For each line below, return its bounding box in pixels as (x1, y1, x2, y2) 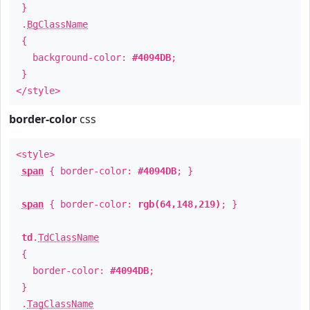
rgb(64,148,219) (138, 199, 221, 210)
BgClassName (27, 19, 88, 30)
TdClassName (38, 232, 99, 243)
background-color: (16, 52, 132, 63)
